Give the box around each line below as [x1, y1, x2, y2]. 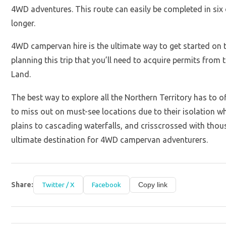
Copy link [138, 181, 168, 189]
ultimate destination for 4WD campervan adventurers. [11, 135, 210, 144]
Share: [11, 181, 34, 189]
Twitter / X [42, 181, 75, 189]
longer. [11, 18, 36, 28]
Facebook [92, 181, 122, 189]
